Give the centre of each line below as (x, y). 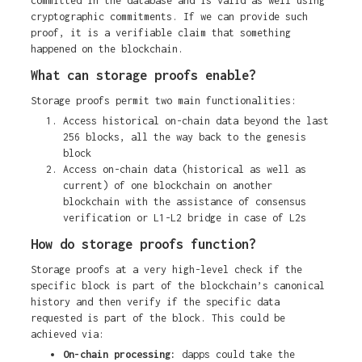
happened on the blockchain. (107, 49)
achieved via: (67, 335)
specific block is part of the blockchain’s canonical (177, 286)
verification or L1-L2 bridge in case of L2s (184, 218)
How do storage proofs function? (143, 244)
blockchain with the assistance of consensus (184, 202)
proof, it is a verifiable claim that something (160, 33)
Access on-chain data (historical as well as (184, 170)
